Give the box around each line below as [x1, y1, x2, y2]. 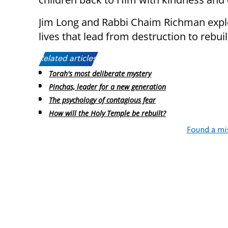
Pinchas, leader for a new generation [49, 82, 166, 92]
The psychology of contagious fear [49, 95, 156, 105]
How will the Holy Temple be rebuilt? [49, 108, 166, 118]
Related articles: [39, 55, 98, 64]
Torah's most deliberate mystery [49, 69, 151, 79]
